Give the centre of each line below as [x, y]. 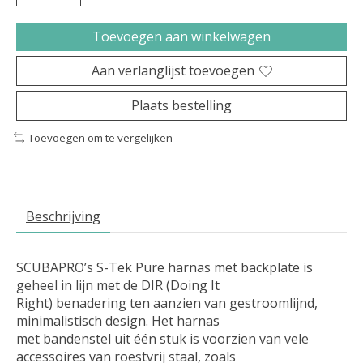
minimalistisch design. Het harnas [118, 320]
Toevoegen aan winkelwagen [181, 37]
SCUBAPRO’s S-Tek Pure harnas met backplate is [164, 267]
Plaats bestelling [181, 106]
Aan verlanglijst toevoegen [173, 71]
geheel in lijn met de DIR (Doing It [118, 285]
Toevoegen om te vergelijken [100, 138]
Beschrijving [63, 216]
